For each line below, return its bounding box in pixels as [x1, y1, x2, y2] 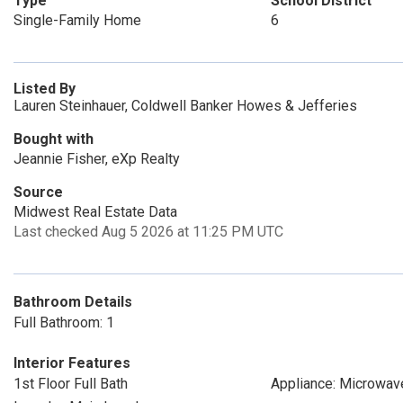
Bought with [13, 130, 94, 148]
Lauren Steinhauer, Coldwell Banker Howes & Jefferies [13, 97, 357, 114]
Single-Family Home [13, 12, 141, 29]
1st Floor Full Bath [13, 375, 128, 392]
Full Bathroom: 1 [13, 314, 114, 331]
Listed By [13, 80, 76, 97]
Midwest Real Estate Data [13, 203, 177, 220]
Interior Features [13, 354, 130, 372]
